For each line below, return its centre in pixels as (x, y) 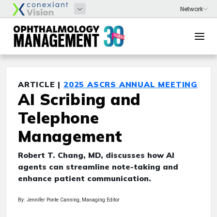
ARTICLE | (41, 84)
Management (70, 136)
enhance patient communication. (85, 178)
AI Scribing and (79, 99)
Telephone (58, 118)
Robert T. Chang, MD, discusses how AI (96, 155)
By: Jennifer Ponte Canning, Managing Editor (69, 200)
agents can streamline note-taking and (98, 167)
